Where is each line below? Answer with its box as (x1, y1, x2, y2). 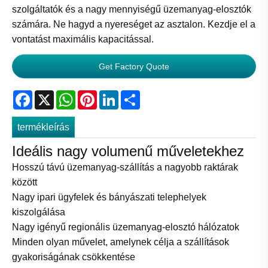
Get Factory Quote (99, 61, 169, 71)
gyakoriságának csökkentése (12, 252, 135, 263)
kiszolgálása (12, 207, 65, 218)
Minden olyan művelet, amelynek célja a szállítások (12, 237, 229, 248)
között (12, 177, 37, 188)
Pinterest (97, 89, 135, 100)
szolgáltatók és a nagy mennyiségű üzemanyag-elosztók (12, 4, 251, 15)
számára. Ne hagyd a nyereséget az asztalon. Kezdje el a (12, 19, 255, 30)
